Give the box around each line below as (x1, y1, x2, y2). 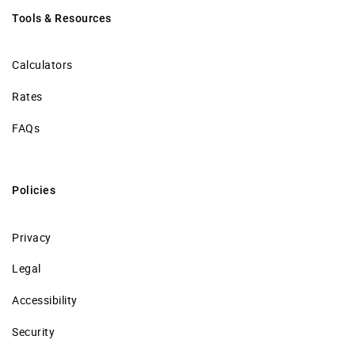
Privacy (12, 229, 52, 245)
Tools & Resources (12, 11, 112, 25)
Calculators (12, 57, 73, 73)
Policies (12, 183, 55, 197)
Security (12, 323, 55, 339)
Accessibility (12, 292, 78, 308)
